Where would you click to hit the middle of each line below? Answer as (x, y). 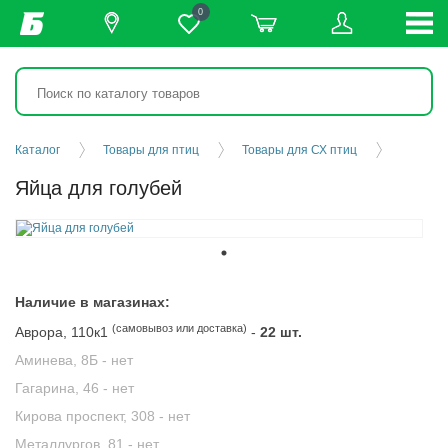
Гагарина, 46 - (63, 388)
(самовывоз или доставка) (179, 327)
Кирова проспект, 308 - (91, 416)
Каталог (37, 150)
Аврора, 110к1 (63, 332)
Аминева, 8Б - (63, 360)
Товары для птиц (151, 150)
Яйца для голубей (98, 188)
